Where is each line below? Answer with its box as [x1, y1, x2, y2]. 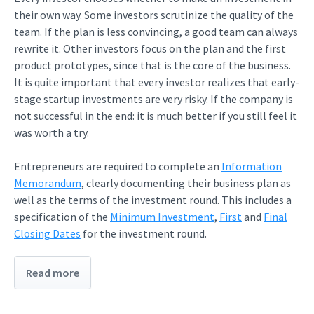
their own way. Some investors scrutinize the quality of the [14, 8, 294, 22]
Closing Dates [14, 226, 81, 240]
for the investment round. [81, 226, 207, 240]
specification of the [14, 210, 110, 224]
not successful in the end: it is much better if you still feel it [14, 109, 297, 123]
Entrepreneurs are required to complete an [14, 159, 221, 173]
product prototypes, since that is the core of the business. [14, 58, 291, 72]
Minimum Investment [110, 210, 214, 224]
